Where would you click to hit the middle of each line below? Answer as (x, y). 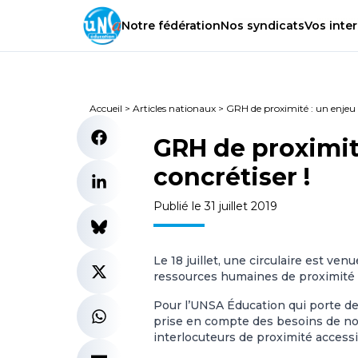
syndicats (274, 26)
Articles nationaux (174, 108)
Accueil (106, 108)
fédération (188, 26)
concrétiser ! (232, 177)
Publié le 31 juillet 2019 (215, 206)
